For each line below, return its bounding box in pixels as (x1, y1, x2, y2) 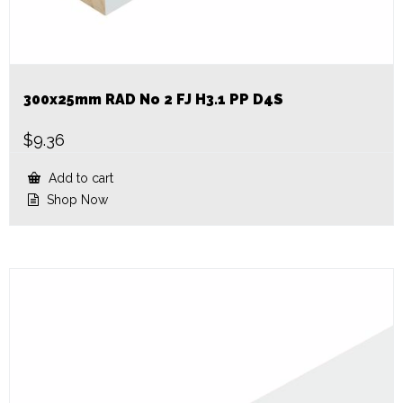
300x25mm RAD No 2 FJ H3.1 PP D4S (23, 90, 283, 108)
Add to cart (45, 170, 113, 185)
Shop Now (43, 192, 108, 207)
